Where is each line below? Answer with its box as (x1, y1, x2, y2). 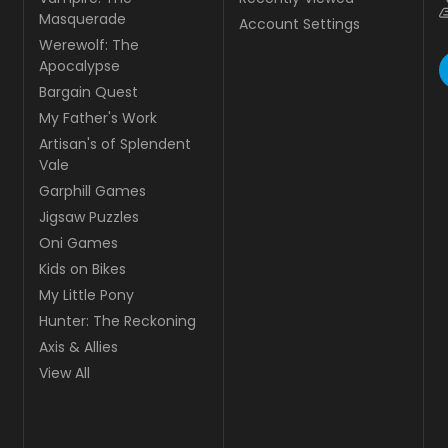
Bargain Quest (39, 81, 138, 102)
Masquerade (39, 8, 126, 29)
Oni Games (39, 232, 118, 253)
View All (39, 362, 90, 383)
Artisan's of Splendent (39, 133, 191, 154)
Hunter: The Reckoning (39, 310, 196, 331)
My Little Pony (39, 284, 134, 305)
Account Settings (239, 13, 360, 34)
